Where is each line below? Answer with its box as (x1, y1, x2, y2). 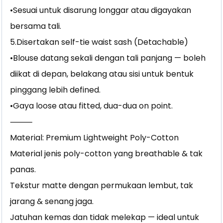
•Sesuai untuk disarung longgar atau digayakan (10, 4, 192, 16)
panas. (10, 163, 36, 175)
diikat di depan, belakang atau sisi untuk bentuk (10, 68, 194, 80)
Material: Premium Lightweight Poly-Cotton (10, 131, 179, 143)
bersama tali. (10, 20, 62, 32)
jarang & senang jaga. (10, 195, 94, 207)
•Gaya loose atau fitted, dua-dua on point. (10, 100, 173, 111)
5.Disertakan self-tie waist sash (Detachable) (10, 36, 189, 48)
